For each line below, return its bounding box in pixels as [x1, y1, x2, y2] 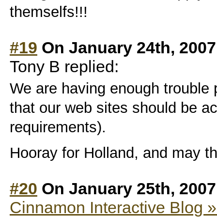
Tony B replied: [10, 57, 119, 76]
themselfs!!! [10, 3, 88, 20]
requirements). [10, 119, 106, 136]
